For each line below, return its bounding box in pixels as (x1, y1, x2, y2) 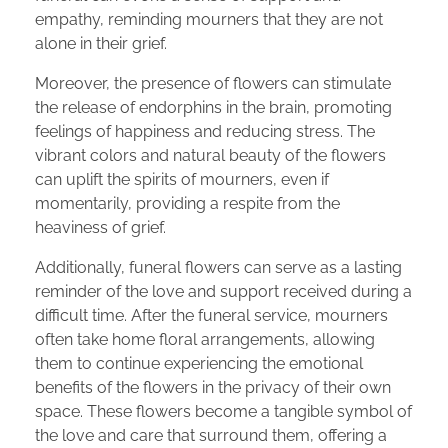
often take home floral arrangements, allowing (35, 329, 375, 349)
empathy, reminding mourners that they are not (35, 9, 383, 29)
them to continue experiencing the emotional (35, 353, 363, 373)
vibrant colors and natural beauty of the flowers (35, 145, 386, 165)
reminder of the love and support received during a (35, 281, 412, 301)
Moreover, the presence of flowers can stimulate (35, 73, 391, 93)
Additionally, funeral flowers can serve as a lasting (35, 257, 402, 277)
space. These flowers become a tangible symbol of (35, 401, 412, 421)
